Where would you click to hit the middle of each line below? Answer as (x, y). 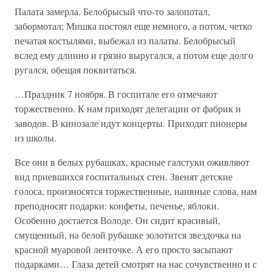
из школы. (36, 138)
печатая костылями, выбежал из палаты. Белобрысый (125, 40)
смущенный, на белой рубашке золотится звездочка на (128, 235)
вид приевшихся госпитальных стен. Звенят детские (124, 176)
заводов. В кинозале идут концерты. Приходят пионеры (131, 123)
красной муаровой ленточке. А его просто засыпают (124, 249)
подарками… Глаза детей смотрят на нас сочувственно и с (136, 264)
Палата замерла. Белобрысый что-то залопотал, (112, 11)
